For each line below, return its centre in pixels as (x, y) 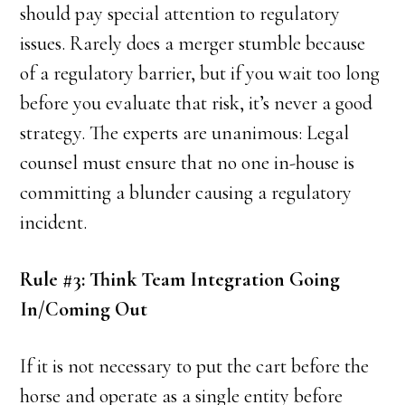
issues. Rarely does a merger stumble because (193, 44)
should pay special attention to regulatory (180, 14)
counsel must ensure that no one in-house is (188, 163)
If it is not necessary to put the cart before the (195, 367)
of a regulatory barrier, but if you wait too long (200, 74)
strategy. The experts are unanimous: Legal (185, 133)
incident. (54, 223)
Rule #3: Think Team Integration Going (180, 280)
